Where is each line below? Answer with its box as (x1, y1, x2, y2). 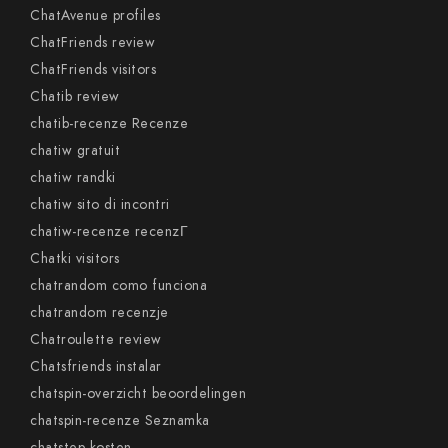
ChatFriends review (30, 33, 155, 52)
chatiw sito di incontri (30, 195, 170, 214)
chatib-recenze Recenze (30, 114, 188, 133)
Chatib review (30, 87, 120, 106)
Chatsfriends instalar (30, 357, 162, 376)
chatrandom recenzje (30, 303, 169, 322)
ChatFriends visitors (30, 60, 156, 79)
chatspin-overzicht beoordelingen (30, 384, 246, 403)
